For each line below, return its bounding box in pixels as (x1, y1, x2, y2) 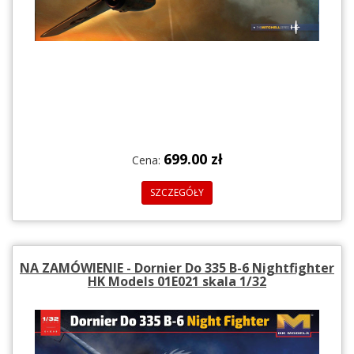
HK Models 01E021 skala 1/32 (88, 272, 266, 290)
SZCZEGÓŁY (150, 185, 204, 199)
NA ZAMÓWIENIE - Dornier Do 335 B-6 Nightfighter (20, 258, 334, 277)
